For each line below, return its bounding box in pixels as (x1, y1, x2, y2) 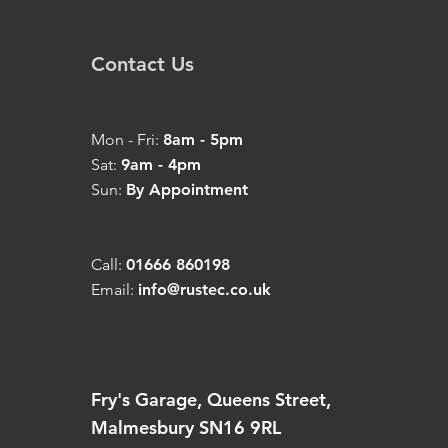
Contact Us (91, 52, 194, 76)
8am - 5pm (163, 130, 243, 149)
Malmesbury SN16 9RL (91, 416, 281, 439)
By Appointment (126, 180, 248, 199)
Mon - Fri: (91, 130, 163, 149)
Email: (91, 280, 138, 299)
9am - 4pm (121, 155, 201, 174)
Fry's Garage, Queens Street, (91, 388, 331, 411)
